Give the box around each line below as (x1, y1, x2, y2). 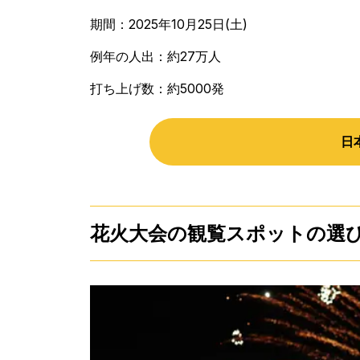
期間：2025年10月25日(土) (90, 15, 247, 32)
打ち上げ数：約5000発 (90, 80, 224, 96)
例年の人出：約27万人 (90, 47, 221, 64)
